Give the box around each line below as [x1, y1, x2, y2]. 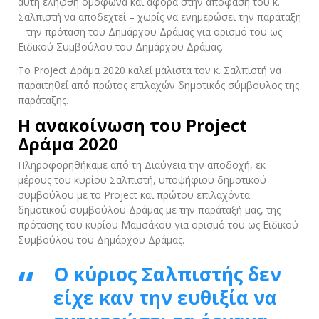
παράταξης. [18, 93, 68, 107]
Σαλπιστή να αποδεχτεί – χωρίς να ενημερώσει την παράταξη [18, 10, 301, 23]
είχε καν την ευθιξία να [53, 285, 277, 310]
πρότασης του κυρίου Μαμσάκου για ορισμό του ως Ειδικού [18, 218, 298, 231]
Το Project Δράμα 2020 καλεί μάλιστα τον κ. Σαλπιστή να [18, 63, 281, 77]
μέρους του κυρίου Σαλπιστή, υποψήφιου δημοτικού [18, 173, 266, 187]
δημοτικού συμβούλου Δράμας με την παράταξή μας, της [18, 203, 281, 216]
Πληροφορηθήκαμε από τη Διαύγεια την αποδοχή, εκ [18, 158, 266, 172]
